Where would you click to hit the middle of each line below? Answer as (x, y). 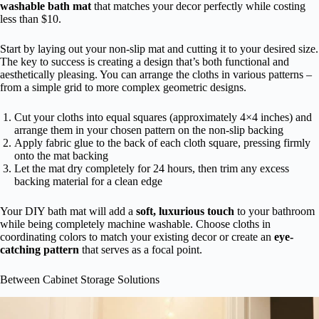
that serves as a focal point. (141, 249)
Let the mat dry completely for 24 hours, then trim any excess (152, 168)
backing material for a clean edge (88, 181)
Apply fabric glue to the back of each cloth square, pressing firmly (162, 142)
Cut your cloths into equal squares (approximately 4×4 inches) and (163, 117)
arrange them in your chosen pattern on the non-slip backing (149, 130)
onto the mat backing (61, 155)
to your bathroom (274, 211)
